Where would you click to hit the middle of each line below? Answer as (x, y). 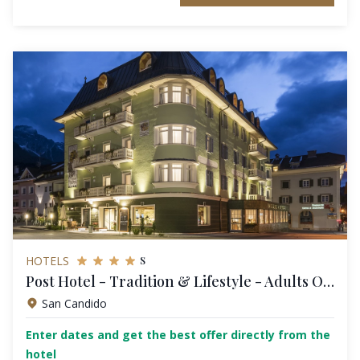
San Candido (74, 303)
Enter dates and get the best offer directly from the (178, 335)
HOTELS (47, 260)
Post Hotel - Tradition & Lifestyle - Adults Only (329, 281)
